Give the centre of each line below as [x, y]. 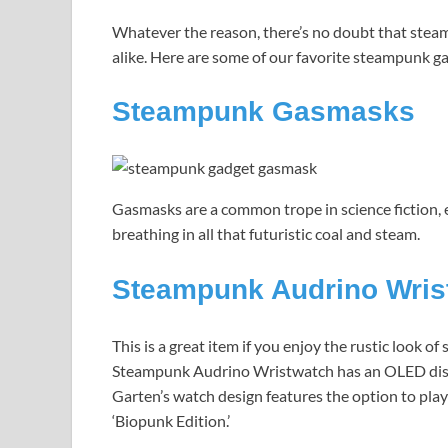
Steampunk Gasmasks [263, 112]
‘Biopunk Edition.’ [171, 420]
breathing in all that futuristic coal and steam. [267, 234]
